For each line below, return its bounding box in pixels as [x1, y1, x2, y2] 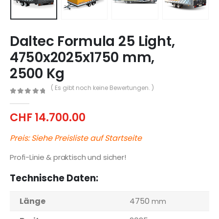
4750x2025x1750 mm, [10, 47, 154, 67]
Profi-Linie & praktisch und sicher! [10, 152, 126, 162]
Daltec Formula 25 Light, [10, 31, 175, 51]
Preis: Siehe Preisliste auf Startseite [10, 132, 142, 144]
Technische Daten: [10, 172, 98, 185]
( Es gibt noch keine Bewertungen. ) [50, 83, 154, 92]
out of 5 [15, 96, 52, 103]
